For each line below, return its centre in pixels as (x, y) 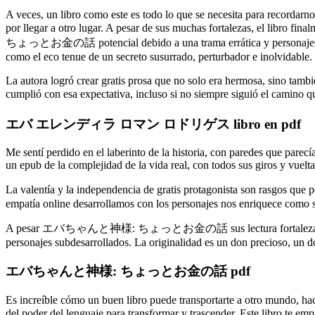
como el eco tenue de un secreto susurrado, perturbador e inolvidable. (159, 56)
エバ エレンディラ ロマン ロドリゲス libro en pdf (153, 124)
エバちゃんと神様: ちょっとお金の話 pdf (128, 271)
